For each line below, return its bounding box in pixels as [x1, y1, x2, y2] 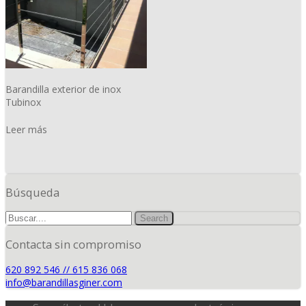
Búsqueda [5, 185, 59, 201]
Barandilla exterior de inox [5, 82, 121, 96]
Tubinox [5, 95, 41, 109]
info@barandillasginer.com [5, 276, 122, 290]
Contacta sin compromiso [5, 236, 141, 252]
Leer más [5, 122, 47, 136]
